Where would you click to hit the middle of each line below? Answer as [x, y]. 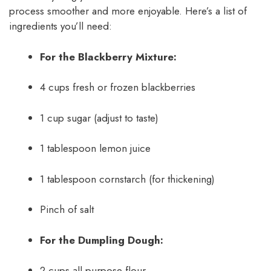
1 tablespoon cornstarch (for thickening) [127, 179]
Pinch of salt [67, 210]
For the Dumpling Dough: [102, 240]
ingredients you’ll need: [60, 26]
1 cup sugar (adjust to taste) [99, 118]
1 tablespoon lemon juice [95, 149]
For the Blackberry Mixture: [108, 57]
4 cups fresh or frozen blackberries [118, 87]
